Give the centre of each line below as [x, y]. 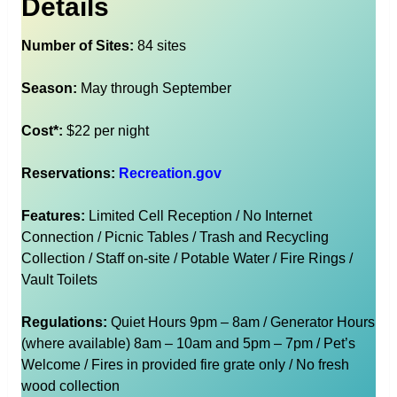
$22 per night [105, 131]
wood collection [70, 386]
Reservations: [70, 174]
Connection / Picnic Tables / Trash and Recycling [175, 237]
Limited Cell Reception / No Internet [198, 216]
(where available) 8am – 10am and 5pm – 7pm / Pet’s [188, 344]
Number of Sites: [79, 46]
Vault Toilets [59, 280]
